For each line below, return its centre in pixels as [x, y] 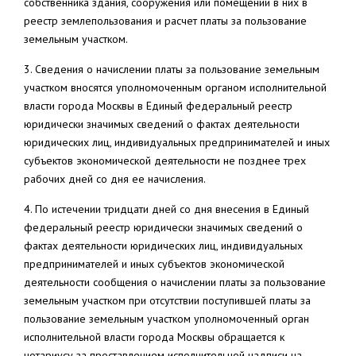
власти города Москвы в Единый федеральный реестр [158, 106]
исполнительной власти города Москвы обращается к [154, 337]
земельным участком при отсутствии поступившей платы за [167, 300]
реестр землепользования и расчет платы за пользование [165, 21]
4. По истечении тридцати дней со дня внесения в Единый [166, 209]
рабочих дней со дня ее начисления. [115, 179]
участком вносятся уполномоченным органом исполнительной [175, 87]
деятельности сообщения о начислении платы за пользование [175, 282]
